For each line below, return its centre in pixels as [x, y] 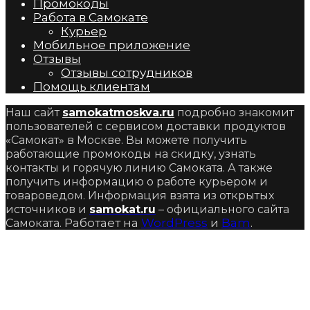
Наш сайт [34, 113]
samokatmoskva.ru [118, 113]
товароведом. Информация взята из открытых [140, 196]
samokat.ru [122, 210]
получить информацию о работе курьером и [137, 182]
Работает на [101, 223]
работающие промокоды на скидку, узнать [131, 154]
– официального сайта [222, 210]
